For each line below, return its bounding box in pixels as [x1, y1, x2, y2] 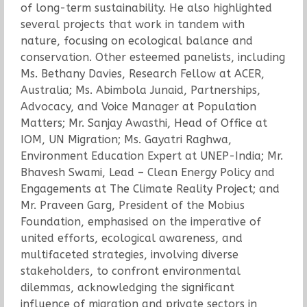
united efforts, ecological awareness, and [20, 231, 243, 245]
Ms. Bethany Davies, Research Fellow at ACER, [20, 66, 265, 80]
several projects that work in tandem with [20, 17, 245, 31]
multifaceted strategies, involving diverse [20, 247, 238, 261]
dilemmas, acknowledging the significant [20, 280, 234, 294]
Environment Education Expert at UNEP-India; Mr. [20, 149, 283, 162]
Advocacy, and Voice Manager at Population [20, 99, 256, 113]
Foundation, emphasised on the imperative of [20, 214, 261, 228]
